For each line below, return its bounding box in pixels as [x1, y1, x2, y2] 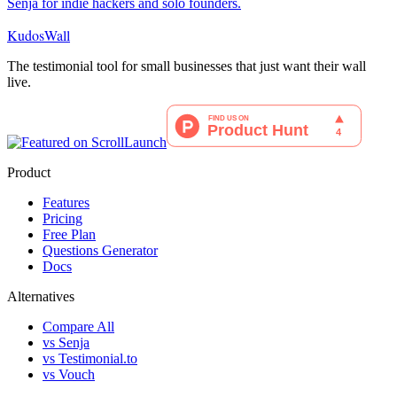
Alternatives [7, 289, 74, 305]
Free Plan [43, 227, 96, 243]
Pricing [43, 211, 82, 227]
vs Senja [43, 335, 90, 351]
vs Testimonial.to [43, 351, 137, 367]
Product [7, 165, 51, 181]
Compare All [43, 319, 114, 335]
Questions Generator [43, 243, 158, 259]
